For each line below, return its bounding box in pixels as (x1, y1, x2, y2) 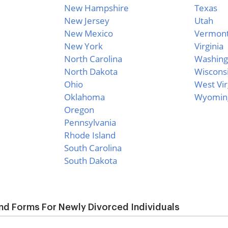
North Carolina (64, 53, 122, 65)
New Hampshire (64, 2, 129, 14)
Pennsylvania (64, 117, 116, 128)
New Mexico (64, 27, 113, 39)
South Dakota (64, 155, 117, 166)
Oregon (64, 104, 94, 116)
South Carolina (64, 142, 122, 154)
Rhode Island (64, 129, 116, 141)
